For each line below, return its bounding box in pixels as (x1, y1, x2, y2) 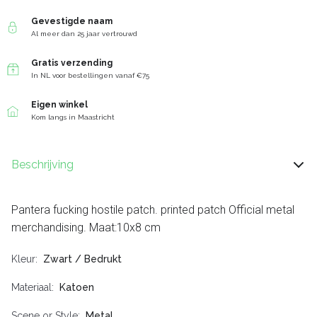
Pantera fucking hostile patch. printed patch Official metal (11, 203, 294, 217)
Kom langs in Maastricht (31, 113, 115, 122)
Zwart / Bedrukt (43, 253, 122, 265)
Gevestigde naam (31, 16, 113, 27)
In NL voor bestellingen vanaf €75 (31, 71, 149, 80)
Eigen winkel (31, 100, 88, 110)
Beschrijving (11, 158, 74, 172)
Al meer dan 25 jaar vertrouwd (31, 30, 137, 38)
